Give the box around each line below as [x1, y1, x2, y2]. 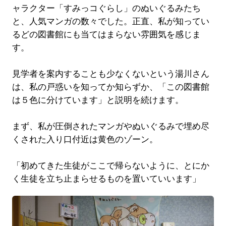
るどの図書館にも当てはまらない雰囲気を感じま [12, 29, 201, 39]
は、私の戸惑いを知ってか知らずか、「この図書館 [12, 82, 209, 92]
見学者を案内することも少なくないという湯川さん [12, 69, 209, 79]
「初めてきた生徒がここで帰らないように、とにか [12, 160, 209, 171]
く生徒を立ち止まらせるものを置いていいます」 [12, 174, 201, 184]
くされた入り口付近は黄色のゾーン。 [12, 134, 158, 144]
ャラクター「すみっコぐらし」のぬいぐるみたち [12, 3, 201, 13]
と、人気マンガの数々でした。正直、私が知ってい [12, 16, 209, 26]
